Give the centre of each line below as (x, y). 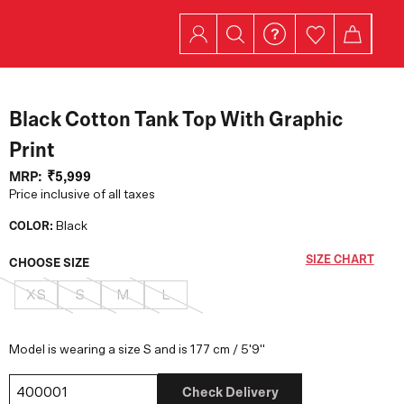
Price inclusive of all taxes (83, 195)
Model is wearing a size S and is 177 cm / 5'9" (138, 350)
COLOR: (33, 226)
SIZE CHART (340, 260)
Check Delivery (230, 392)
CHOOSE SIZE (50, 263)
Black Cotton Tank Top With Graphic (177, 120)
